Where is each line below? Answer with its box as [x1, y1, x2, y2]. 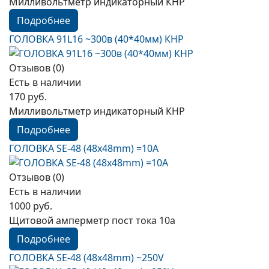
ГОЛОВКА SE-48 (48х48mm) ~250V [9, 251, 164, 264]
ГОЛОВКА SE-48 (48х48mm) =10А [9, 142, 159, 155]
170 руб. [9, 90, 47, 103]
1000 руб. [9, 199, 52, 213]
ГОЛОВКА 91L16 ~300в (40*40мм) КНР [9, 32, 184, 46]
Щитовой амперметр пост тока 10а [9, 214, 175, 227]
